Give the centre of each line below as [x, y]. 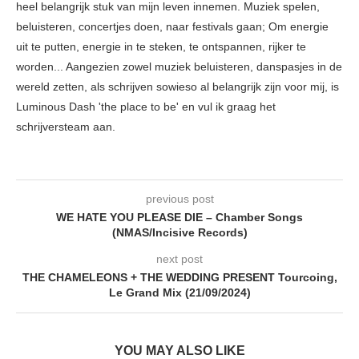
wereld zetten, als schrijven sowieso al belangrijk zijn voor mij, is [177, 87]
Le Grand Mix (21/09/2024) [179, 293]
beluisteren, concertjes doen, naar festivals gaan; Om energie [172, 27]
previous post [179, 199]
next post [179, 259]
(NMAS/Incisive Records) [179, 233]
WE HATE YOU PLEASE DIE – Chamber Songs [179, 218]
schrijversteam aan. [66, 127]
